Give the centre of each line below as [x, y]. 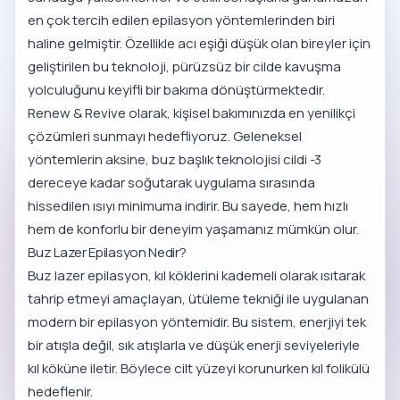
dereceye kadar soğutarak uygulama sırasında [172, 183]
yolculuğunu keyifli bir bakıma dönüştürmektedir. [177, 90]
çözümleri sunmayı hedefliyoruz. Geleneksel [165, 137]
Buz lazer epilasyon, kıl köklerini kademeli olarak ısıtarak [197, 276]
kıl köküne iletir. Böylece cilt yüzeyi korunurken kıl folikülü [199, 369]
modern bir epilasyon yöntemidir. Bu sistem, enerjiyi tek [197, 322]
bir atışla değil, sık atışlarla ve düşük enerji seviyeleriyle [194, 346]
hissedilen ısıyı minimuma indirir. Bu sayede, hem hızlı [188, 206]
